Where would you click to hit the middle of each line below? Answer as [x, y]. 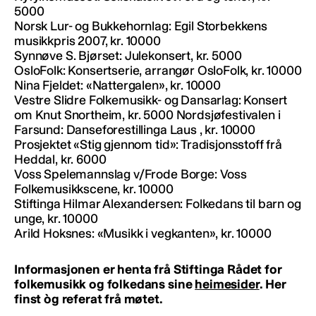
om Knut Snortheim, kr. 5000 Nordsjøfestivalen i [147, 115]
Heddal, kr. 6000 [60, 160]
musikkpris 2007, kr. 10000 [87, 41]
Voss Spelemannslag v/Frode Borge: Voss [130, 175]
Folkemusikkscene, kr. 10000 [94, 189]
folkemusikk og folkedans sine [105, 285]
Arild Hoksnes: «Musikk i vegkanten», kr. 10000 [143, 234]
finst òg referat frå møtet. [89, 299]
